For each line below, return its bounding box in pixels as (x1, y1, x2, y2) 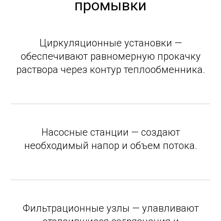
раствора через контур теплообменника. (16, 64, 205, 75)
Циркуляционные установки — (39, 37, 182, 49)
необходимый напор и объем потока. (24, 140, 197, 151)
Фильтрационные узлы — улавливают (22, 202, 199, 214)
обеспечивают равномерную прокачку (20, 50, 201, 62)
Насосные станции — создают (41, 126, 180, 138)
